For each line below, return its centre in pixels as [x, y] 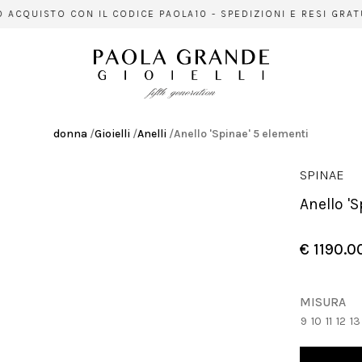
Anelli [152, 134]
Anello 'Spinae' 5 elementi [241, 134]
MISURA [323, 302]
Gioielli [112, 134]
